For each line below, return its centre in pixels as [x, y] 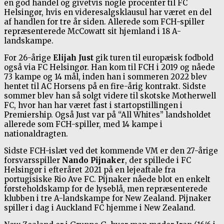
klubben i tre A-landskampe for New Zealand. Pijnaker [107, 198]
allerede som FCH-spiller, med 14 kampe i [83, 124]
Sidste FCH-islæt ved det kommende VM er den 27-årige [111, 150]
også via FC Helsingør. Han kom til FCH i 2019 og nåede [109, 67]
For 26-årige [28, 57]
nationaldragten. [36, 133]
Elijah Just [73, 57]
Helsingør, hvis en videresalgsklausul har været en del [108, 12]
